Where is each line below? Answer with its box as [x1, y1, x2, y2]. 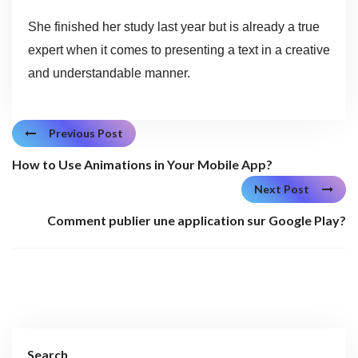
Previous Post [49, 125, 123, 140]
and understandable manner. [27, 66, 190, 80]
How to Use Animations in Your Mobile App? [12, 156, 272, 172]
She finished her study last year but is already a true [27, 19, 320, 34]
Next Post [254, 182, 309, 197]
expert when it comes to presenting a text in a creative [27, 42, 330, 57]
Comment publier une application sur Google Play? [47, 213, 346, 229]
